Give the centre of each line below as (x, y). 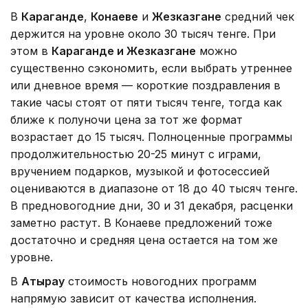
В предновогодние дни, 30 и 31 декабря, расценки (152, 205)
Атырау (43, 281)
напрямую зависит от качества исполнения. (133, 298)
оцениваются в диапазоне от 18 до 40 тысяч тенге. (154, 188)
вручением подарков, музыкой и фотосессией (140, 171)
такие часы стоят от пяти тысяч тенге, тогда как (146, 102)
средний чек (258, 16)
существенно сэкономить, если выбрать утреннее (151, 68)
